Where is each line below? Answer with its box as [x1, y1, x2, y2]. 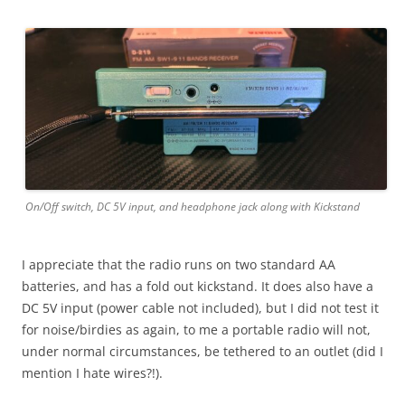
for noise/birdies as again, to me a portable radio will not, [22, 321, 371, 339]
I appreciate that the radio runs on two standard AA [22, 256, 335, 274]
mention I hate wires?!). [22, 364, 163, 382]
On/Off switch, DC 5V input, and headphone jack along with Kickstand [25, 199, 360, 215]
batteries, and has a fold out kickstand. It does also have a [22, 278, 373, 296]
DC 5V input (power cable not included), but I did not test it [22, 299, 379, 317]
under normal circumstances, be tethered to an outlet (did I [22, 343, 383, 361]
